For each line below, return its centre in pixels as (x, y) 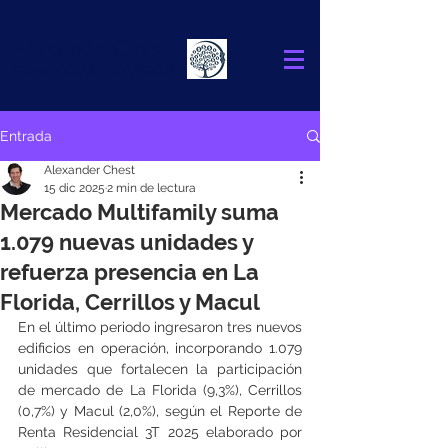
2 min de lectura (151, 188)
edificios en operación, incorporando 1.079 (160, 348)
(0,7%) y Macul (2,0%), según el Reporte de (160, 411)
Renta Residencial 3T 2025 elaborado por (160, 432)
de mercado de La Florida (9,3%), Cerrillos (160, 390)
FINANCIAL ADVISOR (94, 71)
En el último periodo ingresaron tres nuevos (160, 327)
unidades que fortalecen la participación (160, 369)
